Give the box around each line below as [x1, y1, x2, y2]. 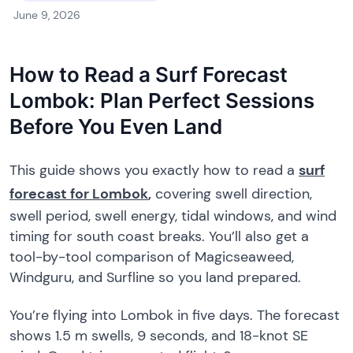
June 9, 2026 [13, 8, 80, 23]
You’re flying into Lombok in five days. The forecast [9, 306, 340, 325]
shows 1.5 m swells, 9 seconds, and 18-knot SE [9, 326, 308, 345]
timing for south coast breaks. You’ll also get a [9, 227, 309, 247]
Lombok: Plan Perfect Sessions [9, 88, 314, 113]
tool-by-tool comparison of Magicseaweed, [9, 247, 294, 267]
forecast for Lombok [9, 184, 148, 204]
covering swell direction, [151, 184, 312, 204]
